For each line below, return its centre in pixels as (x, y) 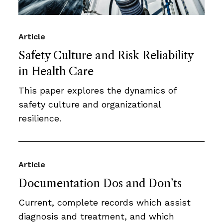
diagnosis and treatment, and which (96, 217)
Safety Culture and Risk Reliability (106, 56)
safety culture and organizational (90, 105)
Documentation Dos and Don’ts (100, 184)
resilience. (40, 118)
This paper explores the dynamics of (97, 91)
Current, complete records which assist (105, 203)
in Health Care (56, 72)
